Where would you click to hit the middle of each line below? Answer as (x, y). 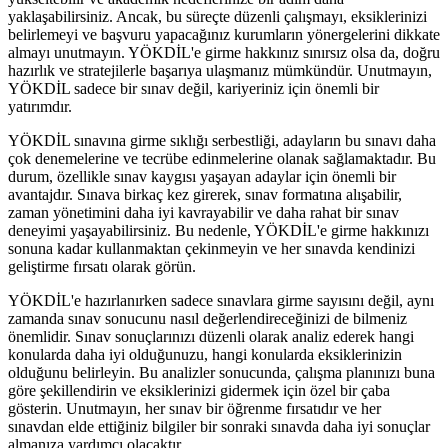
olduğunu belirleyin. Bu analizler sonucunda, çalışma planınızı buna (221, 372)
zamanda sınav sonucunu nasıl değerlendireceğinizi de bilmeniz (207, 318)
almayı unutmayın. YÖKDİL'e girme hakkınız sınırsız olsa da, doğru (224, 52)
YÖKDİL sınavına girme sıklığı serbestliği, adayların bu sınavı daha (222, 140)
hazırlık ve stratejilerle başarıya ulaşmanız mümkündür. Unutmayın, (220, 70)
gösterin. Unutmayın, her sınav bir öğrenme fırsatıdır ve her (194, 408)
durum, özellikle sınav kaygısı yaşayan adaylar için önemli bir (202, 176)
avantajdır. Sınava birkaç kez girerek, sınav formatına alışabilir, (205, 194)
